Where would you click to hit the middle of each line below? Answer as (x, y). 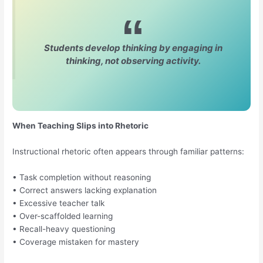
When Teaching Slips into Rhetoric (81, 125)
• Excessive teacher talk (59, 203)
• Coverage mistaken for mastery (76, 242)
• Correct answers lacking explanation (85, 190)
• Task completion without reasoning (82, 177)
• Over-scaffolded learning (63, 216)
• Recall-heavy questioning (64, 229)
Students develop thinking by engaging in (133, 48)
